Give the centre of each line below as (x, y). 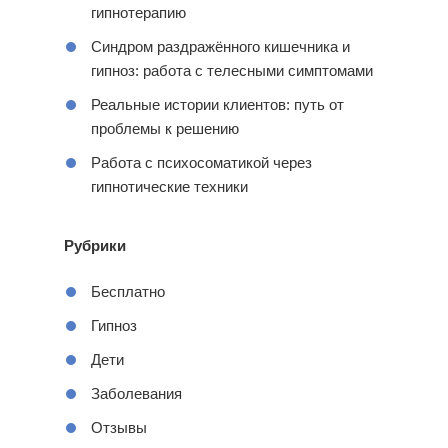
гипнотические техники (169, 186)
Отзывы (119, 427)
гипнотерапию (138, 12)
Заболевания (136, 393)
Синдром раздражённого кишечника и (220, 46)
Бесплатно (128, 291)
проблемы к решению (165, 128)
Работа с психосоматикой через (201, 162)
